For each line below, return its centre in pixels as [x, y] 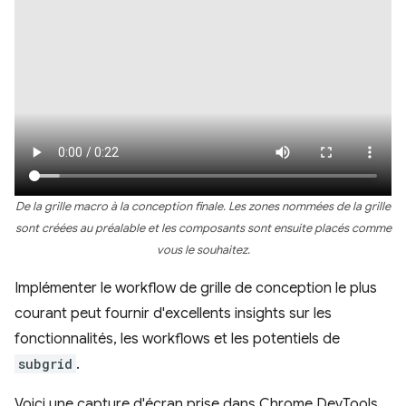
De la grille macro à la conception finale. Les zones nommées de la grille [203, 207]
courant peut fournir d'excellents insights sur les [173, 314]
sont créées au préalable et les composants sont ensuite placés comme [203, 228]
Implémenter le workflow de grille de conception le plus [196, 288]
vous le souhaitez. [203, 250]
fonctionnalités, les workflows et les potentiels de [177, 339]
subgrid [45, 364]
